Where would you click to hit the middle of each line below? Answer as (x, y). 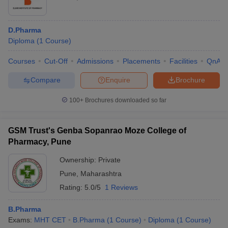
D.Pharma (25, 30)
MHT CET (50, 220)
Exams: (21, 220)
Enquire (118, 80)
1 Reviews (121, 187)
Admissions (95, 61)
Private (109, 160)
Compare (45, 80)
